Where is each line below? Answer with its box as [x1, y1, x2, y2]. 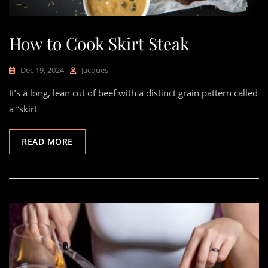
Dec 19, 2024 [20, 64, 64, 75]
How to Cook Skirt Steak [9, 32, 189, 54]
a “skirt [9, 102, 37, 115]
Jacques [81, 64, 108, 75]
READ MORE [22, 135, 73, 147]
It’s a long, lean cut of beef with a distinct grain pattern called [9, 86, 258, 99]
